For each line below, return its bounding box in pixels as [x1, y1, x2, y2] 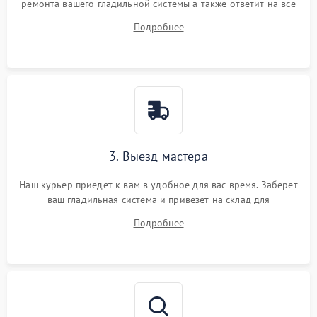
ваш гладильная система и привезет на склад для [47, 193, 270, 206]
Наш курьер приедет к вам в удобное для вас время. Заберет [19, 178, 298, 191]
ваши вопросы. [125, 12, 192, 25]
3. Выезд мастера [109, 148, 208, 164]
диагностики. [129, 208, 188, 221]
